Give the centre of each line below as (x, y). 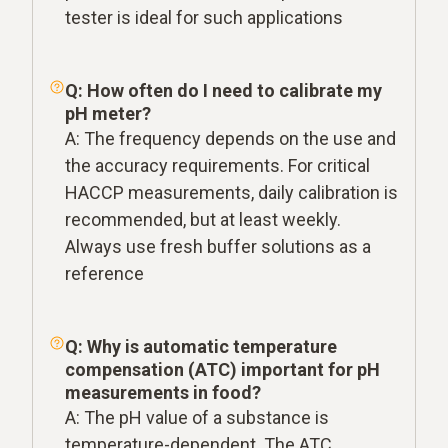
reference (104, 273)
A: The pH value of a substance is (197, 417)
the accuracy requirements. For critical (217, 165)
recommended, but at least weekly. (203, 219)
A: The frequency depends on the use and (230, 138)
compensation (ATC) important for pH (222, 369)
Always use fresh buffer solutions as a (218, 246)
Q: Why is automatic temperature (201, 346)
